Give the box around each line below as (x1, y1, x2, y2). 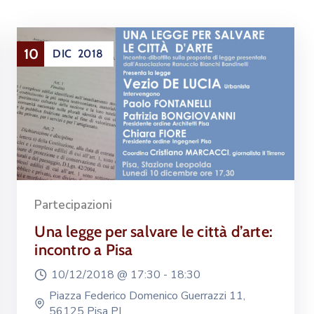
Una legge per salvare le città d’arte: (34, 222, 273, 242)
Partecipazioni (34, 197, 113, 214)
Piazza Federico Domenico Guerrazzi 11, (49, 288, 246, 304)
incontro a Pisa (34, 240, 133, 260)
